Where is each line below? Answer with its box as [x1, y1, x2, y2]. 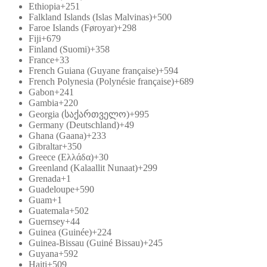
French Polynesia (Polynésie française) [29, 76, 174, 86]
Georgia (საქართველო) [29, 108, 129, 119]
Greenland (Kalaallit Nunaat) [29, 162, 138, 173]
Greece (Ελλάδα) [29, 151, 94, 162]
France [29, 54, 54, 65]
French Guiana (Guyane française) [29, 65, 159, 76]
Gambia [29, 97, 58, 108]
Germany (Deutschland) [29, 119, 119, 130]
